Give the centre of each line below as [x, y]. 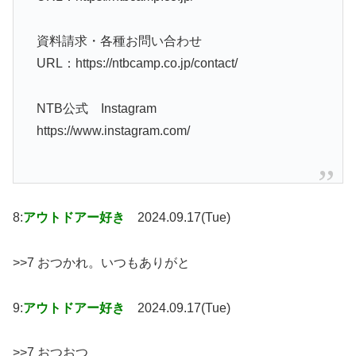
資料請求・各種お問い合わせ [119, 41]
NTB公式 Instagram [96, 109]
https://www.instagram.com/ [113, 131]
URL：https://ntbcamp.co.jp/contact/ [137, 64]
